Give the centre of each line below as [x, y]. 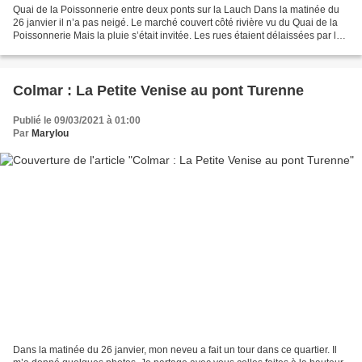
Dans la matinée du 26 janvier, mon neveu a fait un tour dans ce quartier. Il [175, 349]
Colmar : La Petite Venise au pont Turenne [158, 91]
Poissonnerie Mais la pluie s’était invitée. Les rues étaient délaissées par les [180, 36]
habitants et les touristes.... [71, 49]
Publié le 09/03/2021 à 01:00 [77, 121]
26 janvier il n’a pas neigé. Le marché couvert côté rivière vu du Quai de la [175, 23]
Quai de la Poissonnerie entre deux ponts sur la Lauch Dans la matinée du [176, 10]
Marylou [50, 134]
